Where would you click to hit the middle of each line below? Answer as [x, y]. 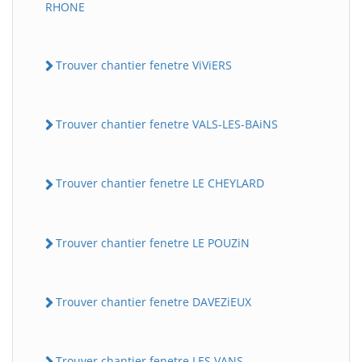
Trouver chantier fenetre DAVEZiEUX [154, 301]
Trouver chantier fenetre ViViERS [144, 65]
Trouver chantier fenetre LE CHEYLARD [160, 183]
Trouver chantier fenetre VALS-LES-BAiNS [167, 124]
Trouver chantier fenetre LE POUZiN [153, 242]
